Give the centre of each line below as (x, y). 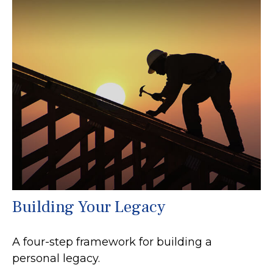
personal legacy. (56, 259)
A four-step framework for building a (112, 242)
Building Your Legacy (89, 207)
